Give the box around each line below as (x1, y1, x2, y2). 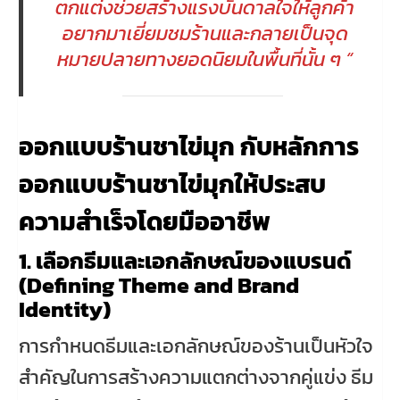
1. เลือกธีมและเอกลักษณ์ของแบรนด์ (19, 243, 352, 278)
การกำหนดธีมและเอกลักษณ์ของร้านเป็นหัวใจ (19, 330, 373, 361)
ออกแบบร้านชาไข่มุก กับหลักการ (19, 127, 359, 165)
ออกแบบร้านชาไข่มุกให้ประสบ (19, 164, 326, 203)
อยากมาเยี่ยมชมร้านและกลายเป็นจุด (62, 18, 348, 48)
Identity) (19, 291, 111, 326)
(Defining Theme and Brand (19, 267, 299, 302)
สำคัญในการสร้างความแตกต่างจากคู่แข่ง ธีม (19, 362, 373, 392)
